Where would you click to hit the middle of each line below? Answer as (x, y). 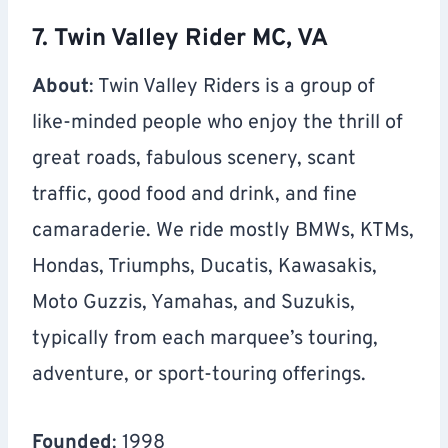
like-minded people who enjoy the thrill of (217, 123)
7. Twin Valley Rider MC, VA (180, 39)
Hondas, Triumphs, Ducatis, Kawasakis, (204, 267)
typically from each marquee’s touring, (205, 339)
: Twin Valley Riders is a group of (232, 87)
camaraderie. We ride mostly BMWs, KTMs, (223, 231)
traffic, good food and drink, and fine (194, 195)
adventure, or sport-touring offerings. (199, 375)
